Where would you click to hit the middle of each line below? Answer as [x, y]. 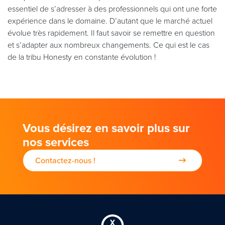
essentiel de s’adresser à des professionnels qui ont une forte [112, 9]
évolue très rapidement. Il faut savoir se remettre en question [111, 33]
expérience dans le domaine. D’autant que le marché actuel [110, 21]
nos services [56, 142]
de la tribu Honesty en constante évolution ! [82, 57]
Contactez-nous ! [65, 160]
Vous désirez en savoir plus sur [106, 128]
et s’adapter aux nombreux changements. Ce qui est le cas [108, 45]
